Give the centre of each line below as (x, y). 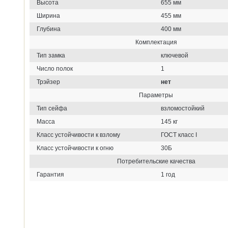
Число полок (55, 68)
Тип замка (51, 55)
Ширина (49, 16)
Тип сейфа (52, 108)
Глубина (49, 29)
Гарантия (51, 174)
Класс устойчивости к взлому (79, 135)
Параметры (156, 95)
